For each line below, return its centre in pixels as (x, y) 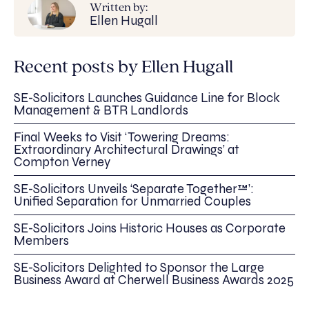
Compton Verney (62, 162)
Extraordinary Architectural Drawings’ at (127, 150)
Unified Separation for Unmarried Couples (132, 202)
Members (41, 241)
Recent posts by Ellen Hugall (123, 68)
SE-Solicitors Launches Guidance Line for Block (147, 98)
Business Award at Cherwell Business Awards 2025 (154, 280)
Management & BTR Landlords (101, 111)
